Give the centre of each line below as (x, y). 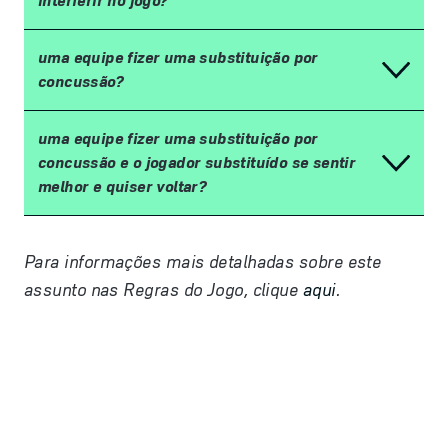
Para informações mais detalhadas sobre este (203, 262)
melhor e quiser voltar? (122, 187)
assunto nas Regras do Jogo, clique (163, 290)
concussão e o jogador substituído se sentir (197, 163)
